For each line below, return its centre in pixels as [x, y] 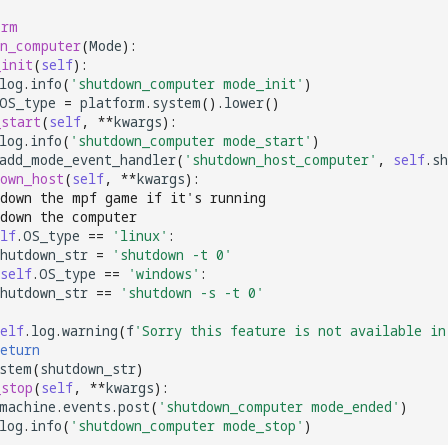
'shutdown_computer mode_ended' [279, 406]
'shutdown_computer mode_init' [187, 83]
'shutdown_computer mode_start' [191, 140]
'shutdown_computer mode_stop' [187, 425]
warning [90, 330]
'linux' [140, 235]
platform [112, 102]
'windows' [164, 273]
